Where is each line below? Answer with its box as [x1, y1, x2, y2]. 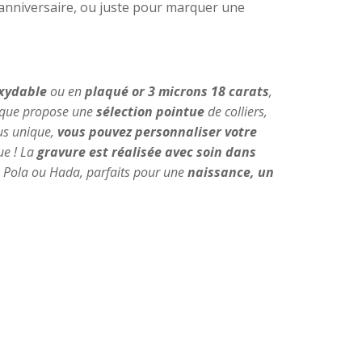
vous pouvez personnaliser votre [57, 123, 257, 141]
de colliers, [204, 103, 267, 121]
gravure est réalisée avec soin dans [37, 143, 256, 162]
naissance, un [187, 163, 274, 182]
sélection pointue [96, 103, 204, 121]
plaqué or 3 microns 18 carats [85, 82, 269, 101]
